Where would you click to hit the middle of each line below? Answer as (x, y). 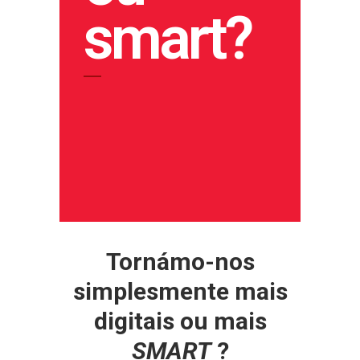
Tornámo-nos (180, 262)
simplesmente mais (180, 291)
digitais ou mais (180, 321)
